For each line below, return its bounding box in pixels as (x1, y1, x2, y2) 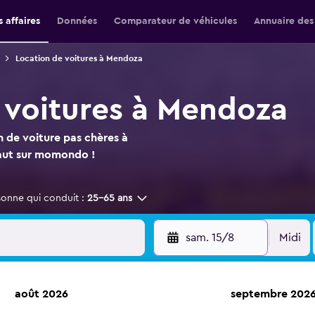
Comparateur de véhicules (113, 16, 237, 26)
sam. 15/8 (185, 232, 234, 243)
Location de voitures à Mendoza (15, 54, 143, 63)
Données (56, 16, 97, 26)
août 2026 (15, 288, 68, 300)
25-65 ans (87, 193, 132, 203)
